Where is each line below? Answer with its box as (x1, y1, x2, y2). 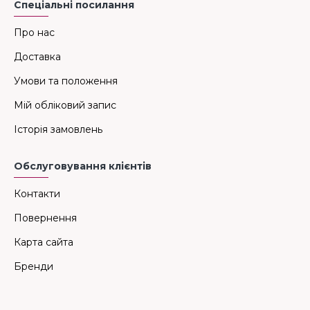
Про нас (14, 26, 55, 39)
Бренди (14, 260, 53, 273)
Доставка (14, 51, 61, 63)
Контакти (14, 188, 60, 200)
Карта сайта (14, 236, 73, 248)
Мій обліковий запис (14, 99, 116, 111)
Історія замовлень (14, 123, 102, 136)
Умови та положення (14, 75, 118, 87)
